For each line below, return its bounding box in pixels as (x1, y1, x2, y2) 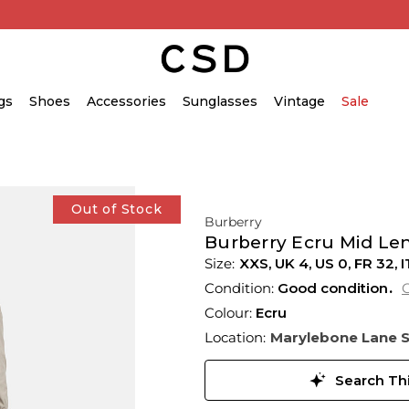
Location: (204, 329, 266, 346)
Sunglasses (183, 93, 257, 110)
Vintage (274, 93, 325, 110)
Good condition (278, 279, 388, 297)
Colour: (204, 304, 256, 321)
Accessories (87, 93, 166, 110)
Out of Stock (70, 201, 163, 217)
